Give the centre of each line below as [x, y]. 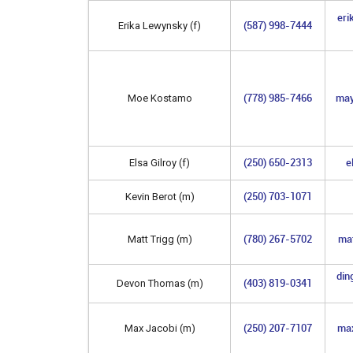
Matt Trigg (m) [160, 239]
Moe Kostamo [160, 98]
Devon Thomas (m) [160, 283]
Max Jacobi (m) [160, 328]
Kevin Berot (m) [160, 196]
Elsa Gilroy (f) [160, 162]
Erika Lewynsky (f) [160, 25]
